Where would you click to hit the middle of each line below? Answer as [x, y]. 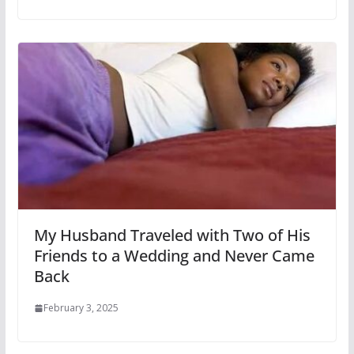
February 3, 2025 [81, 308]
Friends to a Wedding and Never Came [174, 256]
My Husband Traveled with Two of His [172, 235]
